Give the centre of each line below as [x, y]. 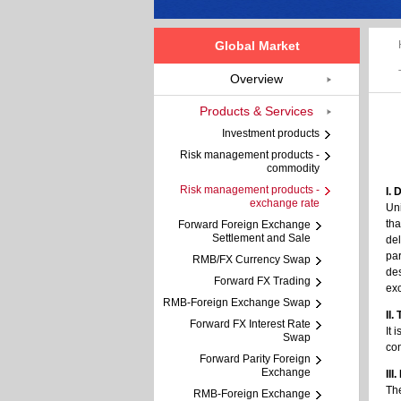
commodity [293, 168]
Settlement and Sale [261, 238]
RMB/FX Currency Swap [252, 260]
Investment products [271, 133]
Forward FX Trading [262, 281]
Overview [256, 79]
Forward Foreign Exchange [244, 225]
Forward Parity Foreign [255, 359]
